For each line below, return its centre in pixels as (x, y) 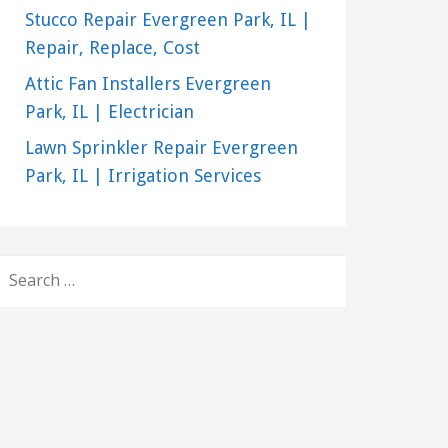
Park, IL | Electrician (109, 112)
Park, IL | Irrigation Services (142, 176)
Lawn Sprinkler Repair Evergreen (161, 148)
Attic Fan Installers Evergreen (147, 84)
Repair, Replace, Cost (112, 48)
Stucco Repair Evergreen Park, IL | (167, 20)
